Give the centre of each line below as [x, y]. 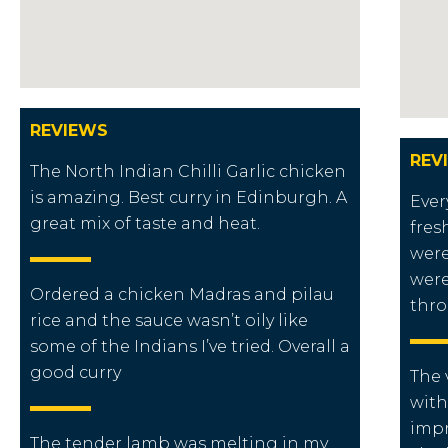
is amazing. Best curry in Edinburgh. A [188, 197]
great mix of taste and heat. [145, 223]
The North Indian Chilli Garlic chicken [188, 171]
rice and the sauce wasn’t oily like [169, 320]
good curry [75, 372]
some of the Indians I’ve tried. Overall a [190, 346]
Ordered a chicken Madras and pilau [182, 294]
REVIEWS [69, 130]
